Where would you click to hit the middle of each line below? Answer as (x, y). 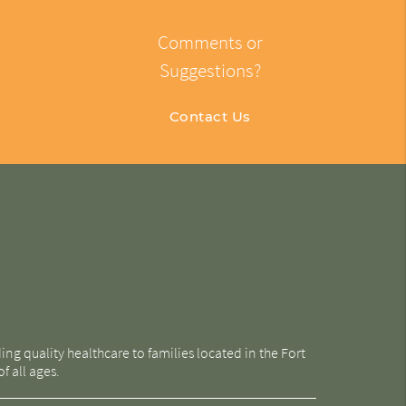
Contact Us (210, 116)
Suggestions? (210, 70)
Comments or (210, 42)
